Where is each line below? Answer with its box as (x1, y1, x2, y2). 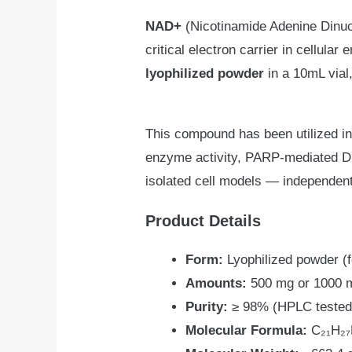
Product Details (145, 212, 262, 230)
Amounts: (185, 275, 247, 291)
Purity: (185, 299, 229, 314)
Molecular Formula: (185, 322, 308, 338)
